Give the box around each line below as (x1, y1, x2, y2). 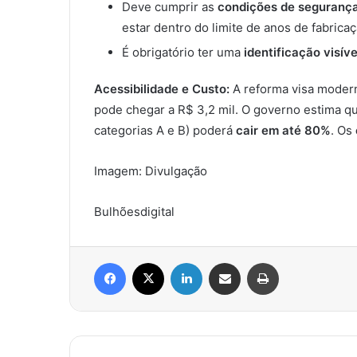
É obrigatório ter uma (122, 45, 244, 61)
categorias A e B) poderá (94, 123, 236, 139)
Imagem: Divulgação (94, 163, 207, 179)
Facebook (125, 256, 174, 269)
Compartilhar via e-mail (240, 256, 259, 269)
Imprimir (278, 256, 317, 269)
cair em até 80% (236, 123, 331, 139)
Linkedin (202, 256, 243, 269)
